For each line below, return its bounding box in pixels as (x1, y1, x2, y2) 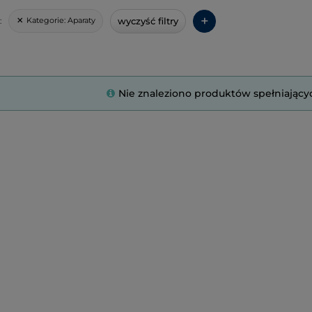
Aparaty (68, 15, 95, 26)
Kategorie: (26, 15, 68, 26)
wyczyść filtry (118, 15, 178, 26)
